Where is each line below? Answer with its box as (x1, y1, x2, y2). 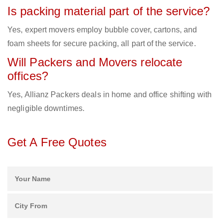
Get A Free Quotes (7, 136, 107, 149)
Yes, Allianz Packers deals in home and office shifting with (7, 90, 212, 99)
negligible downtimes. (7, 104, 85, 113)
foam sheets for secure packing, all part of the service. (7, 39, 196, 48)
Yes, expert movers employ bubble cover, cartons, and (7, 26, 197, 34)
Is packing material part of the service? (7, 4, 210, 18)
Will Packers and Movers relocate (7, 55, 183, 69)
